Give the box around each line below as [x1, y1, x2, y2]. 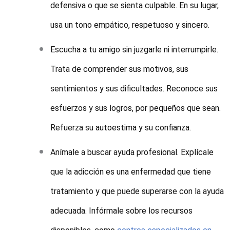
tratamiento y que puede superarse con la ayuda [50, 186, 224, 197]
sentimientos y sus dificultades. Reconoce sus [50, 84, 218, 94]
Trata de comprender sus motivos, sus [50, 64, 189, 74]
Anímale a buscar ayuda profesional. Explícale [50, 147, 214, 158]
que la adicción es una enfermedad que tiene [50, 167, 212, 177]
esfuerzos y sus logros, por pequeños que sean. [50, 103, 221, 113]
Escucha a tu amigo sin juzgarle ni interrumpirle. [50, 45, 219, 55]
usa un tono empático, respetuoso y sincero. [50, 20, 210, 30]
